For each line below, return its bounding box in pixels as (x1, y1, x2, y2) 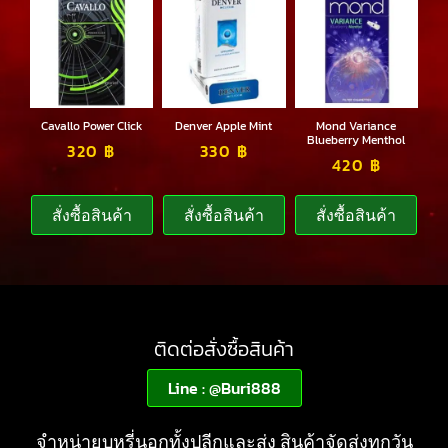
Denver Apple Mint (175, 116, 273, 135)
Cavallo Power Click (41, 116, 143, 135)
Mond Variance (316, 116, 397, 135)
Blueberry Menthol (307, 130, 406, 149)
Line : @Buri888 (167, 375, 281, 400)
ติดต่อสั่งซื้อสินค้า (154, 333, 294, 364)
